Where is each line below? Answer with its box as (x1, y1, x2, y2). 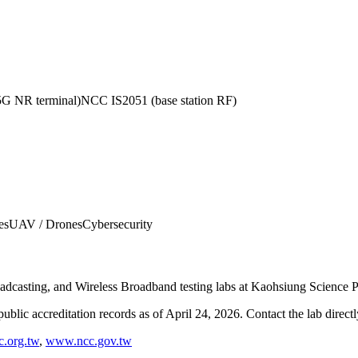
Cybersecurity (82, 217, 153, 232)
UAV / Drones (9, 217, 82, 232)
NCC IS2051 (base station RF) (81, 93, 237, 108)
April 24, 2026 (165, 306, 240, 320)
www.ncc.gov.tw (46, 333, 132, 348)
